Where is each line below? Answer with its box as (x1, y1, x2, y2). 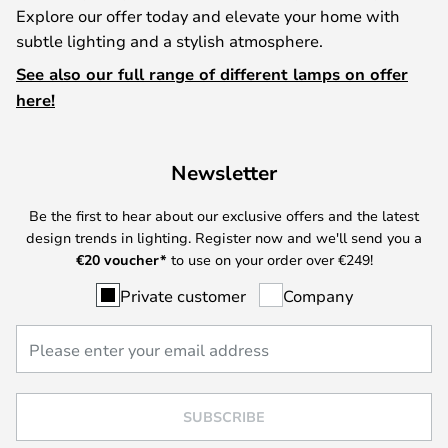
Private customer (119, 284, 246, 306)
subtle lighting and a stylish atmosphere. (16, 29, 323, 51)
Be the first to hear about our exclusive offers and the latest (29, 205, 419, 225)
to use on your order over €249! (166, 249, 373, 269)
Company (282, 284, 353, 306)
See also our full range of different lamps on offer (16, 62, 408, 85)
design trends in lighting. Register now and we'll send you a (26, 227, 422, 247)
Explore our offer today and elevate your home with (16, 4, 400, 26)
